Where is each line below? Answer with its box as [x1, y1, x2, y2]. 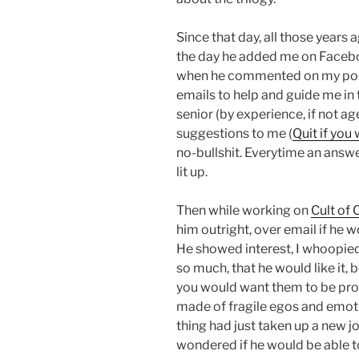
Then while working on [176, 203, 311, 219]
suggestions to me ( [176, 126, 292, 142]
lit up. [176, 164, 208, 180]
